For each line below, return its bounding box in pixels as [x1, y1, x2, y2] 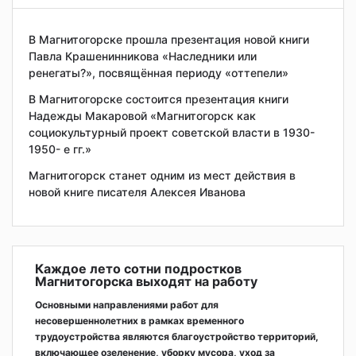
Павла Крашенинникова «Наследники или [29, 48, 257, 63]
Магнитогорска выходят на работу [35, 273, 257, 289]
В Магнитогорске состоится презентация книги [29, 91, 288, 106]
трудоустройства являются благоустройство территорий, [35, 330, 319, 342]
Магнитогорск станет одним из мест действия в [29, 168, 296, 182]
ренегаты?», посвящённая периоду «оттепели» [29, 65, 288, 79]
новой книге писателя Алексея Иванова [29, 184, 246, 199]
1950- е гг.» [29, 141, 91, 156]
